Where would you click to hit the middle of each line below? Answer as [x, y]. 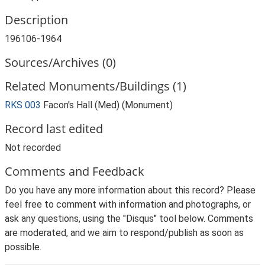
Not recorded [33, 148]
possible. [23, 247]
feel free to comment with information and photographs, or [128, 204]
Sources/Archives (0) [60, 62]
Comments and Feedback [75, 171]
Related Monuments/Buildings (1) [96, 86]
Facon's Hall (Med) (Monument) [108, 105]
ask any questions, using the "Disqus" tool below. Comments [129, 219]
